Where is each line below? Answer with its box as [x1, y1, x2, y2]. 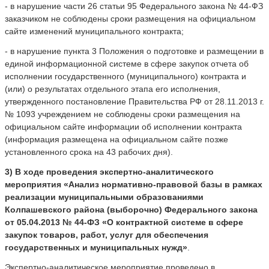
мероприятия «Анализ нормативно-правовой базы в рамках [5, 179, 262, 189]
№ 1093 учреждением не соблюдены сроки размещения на [5, 109, 240, 119]
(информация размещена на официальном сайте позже [5, 134, 228, 144]
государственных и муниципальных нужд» [5, 242, 187, 252]
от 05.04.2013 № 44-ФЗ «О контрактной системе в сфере [5, 217, 243, 227]
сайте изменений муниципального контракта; [5, 26, 184, 36]
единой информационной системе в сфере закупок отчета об [5, 58, 249, 68]
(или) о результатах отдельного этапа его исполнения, [5, 83, 220, 94]
